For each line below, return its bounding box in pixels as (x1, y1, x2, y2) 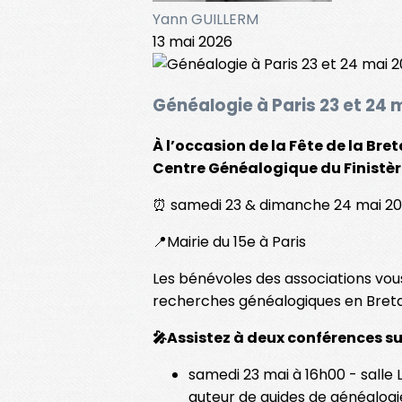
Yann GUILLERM (153, 9, 258, 30)
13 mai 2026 (153, 31, 232, 52)
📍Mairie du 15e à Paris (153, 232, 306, 253)
